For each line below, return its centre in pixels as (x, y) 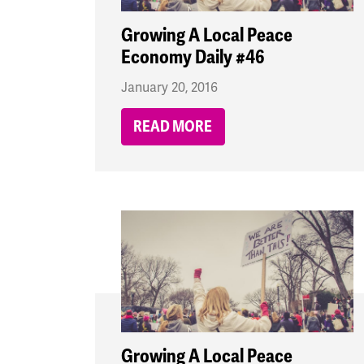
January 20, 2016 (169, 88)
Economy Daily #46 (193, 58)
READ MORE (173, 127)
